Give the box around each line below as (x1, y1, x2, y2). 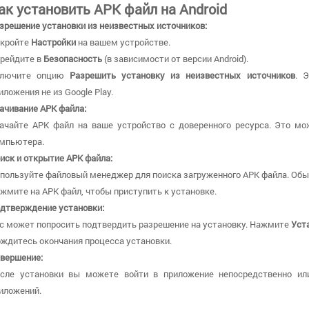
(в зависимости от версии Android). (102, 52, 248, 65)
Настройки (31, 35, 76, 48)
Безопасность (43, 52, 102, 65)
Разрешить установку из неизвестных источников (70, 68, 295, 81)
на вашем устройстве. (76, 35, 170, 48)
